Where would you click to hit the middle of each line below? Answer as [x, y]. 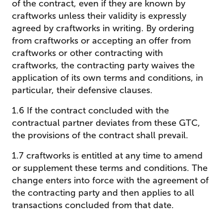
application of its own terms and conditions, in [108, 78]
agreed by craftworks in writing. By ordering [103, 28]
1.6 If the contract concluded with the [90, 111]
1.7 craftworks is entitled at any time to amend [107, 156]
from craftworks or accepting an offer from [101, 41]
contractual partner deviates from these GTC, [106, 123]
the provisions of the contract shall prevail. [100, 135]
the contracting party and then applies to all [103, 193]
